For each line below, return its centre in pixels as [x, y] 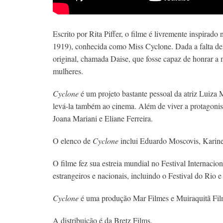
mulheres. [68, 71]
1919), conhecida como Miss [99, 46]
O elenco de [73, 141]
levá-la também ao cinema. [96, 106]
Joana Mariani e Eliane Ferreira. [103, 118]
